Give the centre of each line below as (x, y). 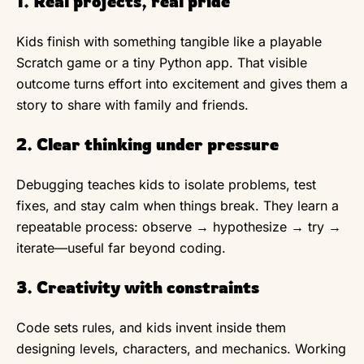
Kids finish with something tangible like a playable (169, 41)
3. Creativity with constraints (138, 287)
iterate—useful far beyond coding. (121, 247)
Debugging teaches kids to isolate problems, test (166, 184)
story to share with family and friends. (132, 104)
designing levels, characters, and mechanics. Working (181, 348)
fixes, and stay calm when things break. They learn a (178, 205)
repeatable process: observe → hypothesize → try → (179, 226)
